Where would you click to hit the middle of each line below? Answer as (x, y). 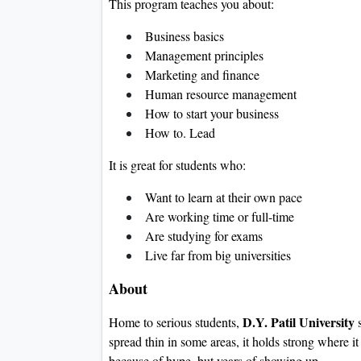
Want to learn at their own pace (222, 197)
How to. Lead (178, 133)
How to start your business (210, 114)
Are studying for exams (202, 236)
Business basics (183, 36)
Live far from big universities (216, 255)
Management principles (202, 56)
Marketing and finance (200, 75)
